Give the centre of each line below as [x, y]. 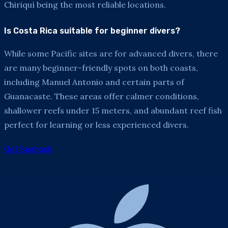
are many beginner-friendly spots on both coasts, [101, 67]
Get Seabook [28, 149]
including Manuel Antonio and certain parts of [94, 82]
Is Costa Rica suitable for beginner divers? [92, 31]
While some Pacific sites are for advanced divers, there [111, 53]
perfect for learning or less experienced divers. [96, 124]
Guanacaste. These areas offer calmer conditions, [102, 96]
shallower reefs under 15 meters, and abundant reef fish [113, 110]
